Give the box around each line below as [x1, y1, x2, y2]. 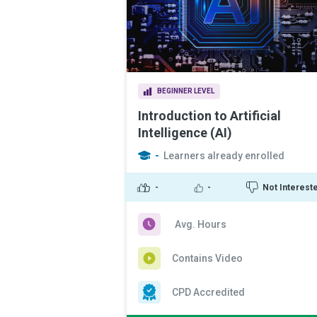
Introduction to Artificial [138, 108, 281, 123]
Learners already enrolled [163, 150, 284, 161]
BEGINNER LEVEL [157, 87, 214, 95]
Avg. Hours [175, 219, 226, 230]
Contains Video [172, 253, 243, 264]
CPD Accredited [172, 287, 245, 298]
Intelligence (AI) [138, 125, 232, 140]
